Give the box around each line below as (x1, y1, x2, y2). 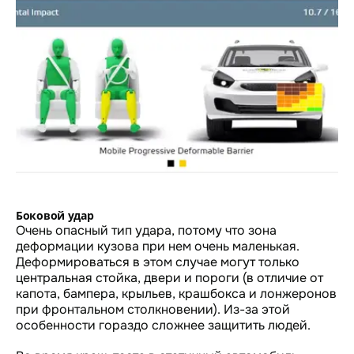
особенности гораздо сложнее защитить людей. (16, 316, 311, 333)
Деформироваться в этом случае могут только (16, 253, 299, 270)
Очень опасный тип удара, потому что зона (16, 221, 277, 239)
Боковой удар (16, 207, 94, 223)
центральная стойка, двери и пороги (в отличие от (16, 269, 323, 286)
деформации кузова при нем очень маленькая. (16, 237, 299, 254)
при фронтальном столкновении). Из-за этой (16, 300, 290, 318)
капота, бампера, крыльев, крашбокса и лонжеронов (16, 284, 337, 302)
